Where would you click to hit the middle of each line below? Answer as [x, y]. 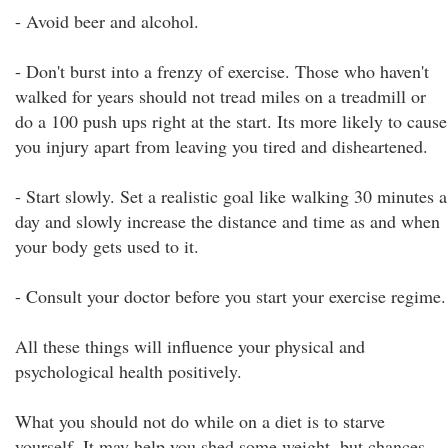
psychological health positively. [128, 371]
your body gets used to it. [107, 246]
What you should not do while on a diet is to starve [200, 421]
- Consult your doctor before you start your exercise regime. [230, 296]
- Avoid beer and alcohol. [107, 21]
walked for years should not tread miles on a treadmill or [220, 96]
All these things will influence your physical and [190, 346]
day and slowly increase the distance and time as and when [227, 221]
